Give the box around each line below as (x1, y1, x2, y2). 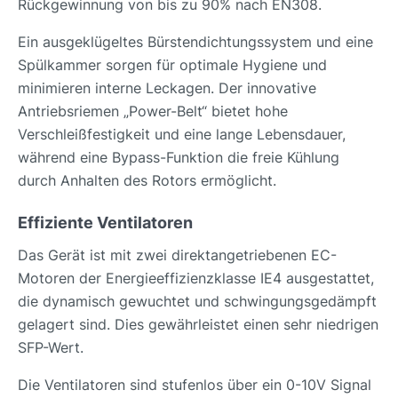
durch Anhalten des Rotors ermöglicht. (18, 171, 276, 189)
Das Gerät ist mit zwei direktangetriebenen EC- (18, 245, 337, 264)
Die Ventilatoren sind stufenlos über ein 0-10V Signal (18, 375, 371, 394)
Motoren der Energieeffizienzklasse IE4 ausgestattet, (18, 268, 374, 287)
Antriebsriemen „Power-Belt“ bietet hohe (18, 101, 288, 120)
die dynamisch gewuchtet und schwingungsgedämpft (18, 291, 377, 310)
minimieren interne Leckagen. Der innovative (18, 78, 316, 97)
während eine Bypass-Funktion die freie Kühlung (18, 147, 339, 166)
